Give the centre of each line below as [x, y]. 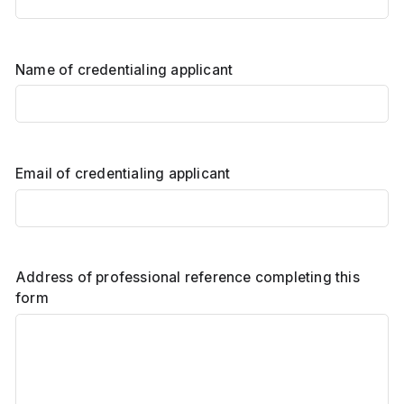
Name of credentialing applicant [124, 70]
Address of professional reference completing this [188, 278]
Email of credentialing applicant [123, 174]
